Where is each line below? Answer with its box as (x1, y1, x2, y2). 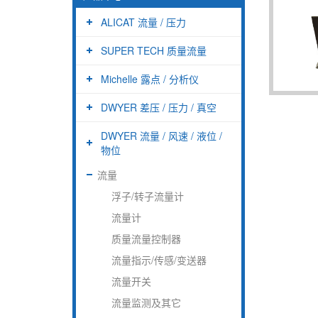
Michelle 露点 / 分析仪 (101, 71, 199, 86)
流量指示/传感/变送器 (111, 252, 207, 267)
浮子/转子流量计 (111, 188, 184, 203)
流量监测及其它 (111, 295, 181, 309)
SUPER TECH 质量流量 (101, 43, 207, 57)
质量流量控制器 (111, 231, 181, 246)
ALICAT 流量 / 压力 (101, 14, 186, 29)
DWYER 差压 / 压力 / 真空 (101, 99, 216, 114)
